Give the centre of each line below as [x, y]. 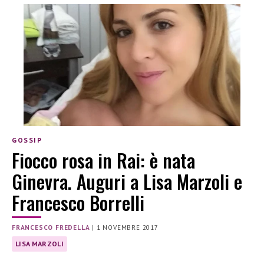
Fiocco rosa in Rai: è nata [103, 160]
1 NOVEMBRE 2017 [127, 228]
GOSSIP [27, 140]
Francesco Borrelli [78, 203]
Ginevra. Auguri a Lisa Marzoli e [127, 181]
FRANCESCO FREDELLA [51, 228]
